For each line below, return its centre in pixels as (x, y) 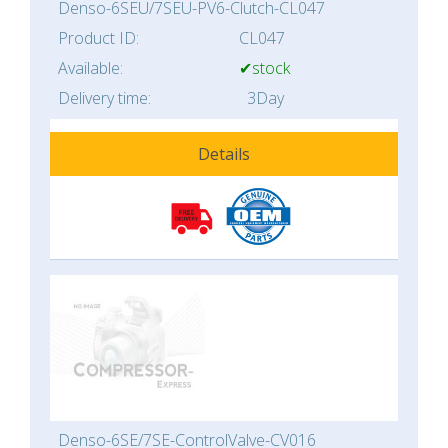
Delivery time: (104, 98)
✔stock (264, 68)
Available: (90, 68)
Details (224, 154)
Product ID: (98, 38)
